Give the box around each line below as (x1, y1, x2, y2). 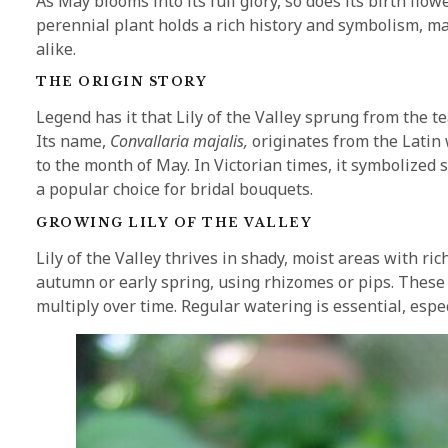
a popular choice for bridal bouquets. (36, 178, 313, 201)
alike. (36, 37, 76, 60)
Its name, (36, 130, 110, 153)
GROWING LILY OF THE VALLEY (36, 214, 312, 230)
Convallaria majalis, (110, 130, 248, 153)
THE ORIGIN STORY (36, 74, 207, 90)
